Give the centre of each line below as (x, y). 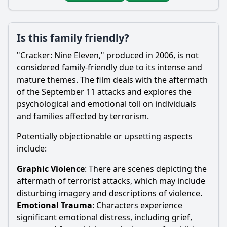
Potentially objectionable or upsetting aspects (105, 136)
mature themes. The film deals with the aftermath (112, 80)
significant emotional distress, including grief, (104, 217)
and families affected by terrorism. (83, 116)
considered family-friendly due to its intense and (109, 67)
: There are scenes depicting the (146, 169)
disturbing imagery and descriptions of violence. (109, 193)
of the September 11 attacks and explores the (104, 92)
